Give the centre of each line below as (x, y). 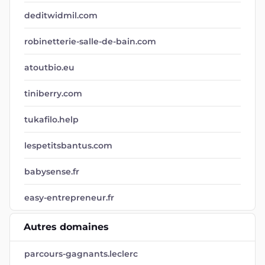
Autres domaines (66, 227)
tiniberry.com (53, 93)
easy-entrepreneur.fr (69, 198)
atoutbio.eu (49, 67)
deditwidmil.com (61, 15)
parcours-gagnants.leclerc (81, 254)
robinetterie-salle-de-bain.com (90, 41)
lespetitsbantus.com (68, 146)
